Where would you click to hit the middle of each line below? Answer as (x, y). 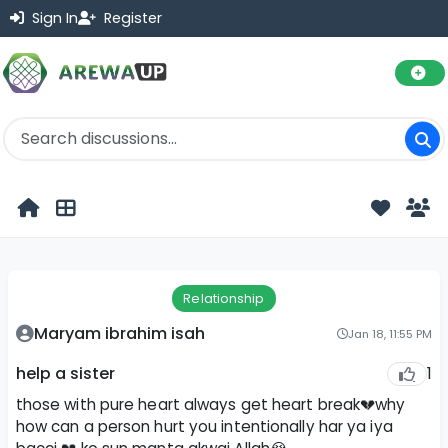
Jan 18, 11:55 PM (390, 333)
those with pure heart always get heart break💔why (210, 405)
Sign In (53, 18)
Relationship (224, 298)
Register (131, 18)
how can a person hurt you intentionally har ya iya (204, 427)
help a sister (65, 374)
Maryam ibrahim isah (119, 333)
